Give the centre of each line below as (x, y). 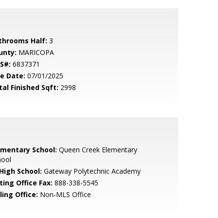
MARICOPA (35, 52)
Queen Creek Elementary (97, 150)
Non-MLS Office (64, 194)
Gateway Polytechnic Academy (91, 171)
